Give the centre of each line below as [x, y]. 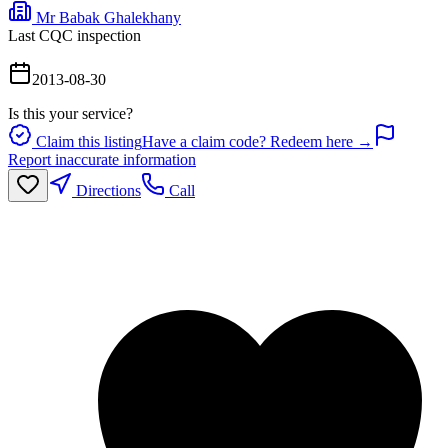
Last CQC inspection [74, 35]
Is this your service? [70, 113]
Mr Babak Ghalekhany [108, 17]
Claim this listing [87, 141]
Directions [106, 190]
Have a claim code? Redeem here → [257, 141]
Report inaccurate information [102, 159]
